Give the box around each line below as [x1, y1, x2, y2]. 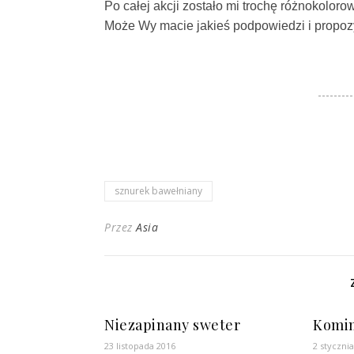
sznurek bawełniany [115, 184, 202, 198]
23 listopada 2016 [104, 340, 175, 352]
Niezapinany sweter [104, 315, 240, 334]
